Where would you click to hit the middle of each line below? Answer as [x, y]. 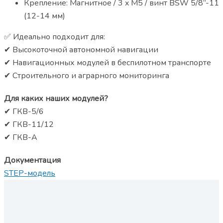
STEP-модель [30, 173]
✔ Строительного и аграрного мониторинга [87, 76]
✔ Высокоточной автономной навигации [81, 50]
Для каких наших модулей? [56, 99]
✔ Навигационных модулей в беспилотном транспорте [108, 63]
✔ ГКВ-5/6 [24, 112]
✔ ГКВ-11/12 [29, 125]
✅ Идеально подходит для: [55, 37]
